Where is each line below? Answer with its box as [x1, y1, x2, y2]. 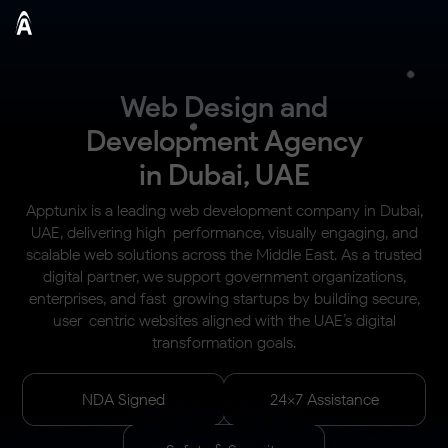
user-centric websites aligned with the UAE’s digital [52, 311, 396, 330]
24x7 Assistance [269, 390, 379, 409]
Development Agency [85, 123, 363, 158]
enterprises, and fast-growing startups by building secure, [28, 289, 420, 308]
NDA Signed [82, 390, 166, 409]
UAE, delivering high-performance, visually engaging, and [30, 223, 418, 242]
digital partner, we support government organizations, [42, 267, 406, 286]
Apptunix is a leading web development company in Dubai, [25, 201, 423, 220]
